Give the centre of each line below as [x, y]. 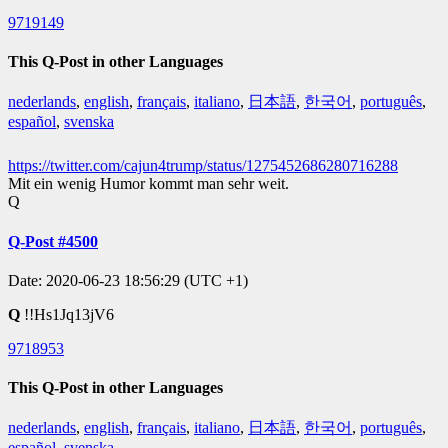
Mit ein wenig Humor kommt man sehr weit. [148, 184]
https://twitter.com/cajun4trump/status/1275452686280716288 [203, 166]
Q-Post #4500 [53, 241]
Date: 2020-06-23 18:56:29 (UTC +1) [128, 280]
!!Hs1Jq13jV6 [69, 314]
